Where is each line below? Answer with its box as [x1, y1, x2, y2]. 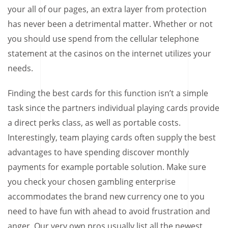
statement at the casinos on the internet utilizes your [8, 47, 211, 59]
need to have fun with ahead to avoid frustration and [8, 205, 210, 217]
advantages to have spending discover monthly [8, 146, 189, 158]
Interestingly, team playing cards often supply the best [8, 131, 216, 143]
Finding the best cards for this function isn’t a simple [8, 87, 208, 99]
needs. [8, 62, 33, 74]
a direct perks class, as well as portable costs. [8, 117, 181, 128]
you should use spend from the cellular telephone [8, 33, 199, 44]
